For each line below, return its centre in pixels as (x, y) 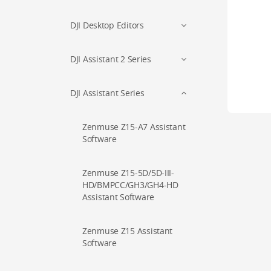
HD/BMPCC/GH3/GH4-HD (130, 185)
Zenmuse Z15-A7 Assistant (134, 127)
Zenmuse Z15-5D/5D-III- (128, 173)
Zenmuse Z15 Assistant (128, 231)
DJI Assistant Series (107, 93)
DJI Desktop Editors (107, 25)
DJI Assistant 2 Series (111, 59)
